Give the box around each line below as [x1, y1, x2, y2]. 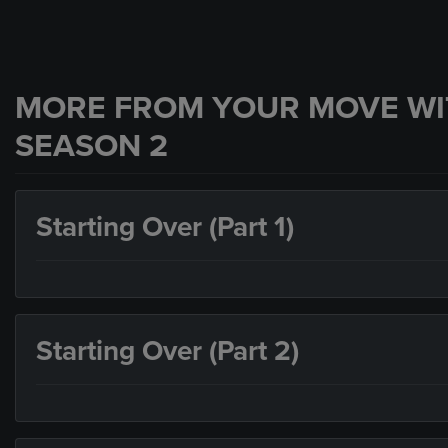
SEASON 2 [15, 126, 168, 165]
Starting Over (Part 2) [36, 333, 299, 368]
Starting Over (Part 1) [36, 209, 294, 244]
